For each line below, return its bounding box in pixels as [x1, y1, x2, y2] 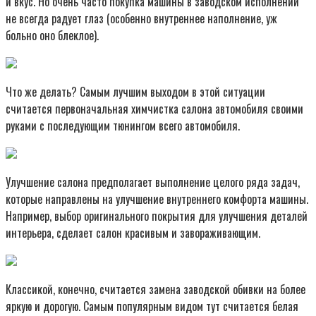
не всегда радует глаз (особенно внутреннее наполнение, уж [6, 9, 277, 27]
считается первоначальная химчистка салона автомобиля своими [6, 99, 303, 117]
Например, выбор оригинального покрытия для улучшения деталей [6, 207, 308, 224]
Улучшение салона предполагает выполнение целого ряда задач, [6, 173, 300, 190]
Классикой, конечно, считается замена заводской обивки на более [6, 280, 305, 298]
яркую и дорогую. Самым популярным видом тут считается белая [6, 297, 298, 315]
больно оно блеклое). [6, 26, 99, 44]
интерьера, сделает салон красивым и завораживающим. [6, 224, 260, 241]
